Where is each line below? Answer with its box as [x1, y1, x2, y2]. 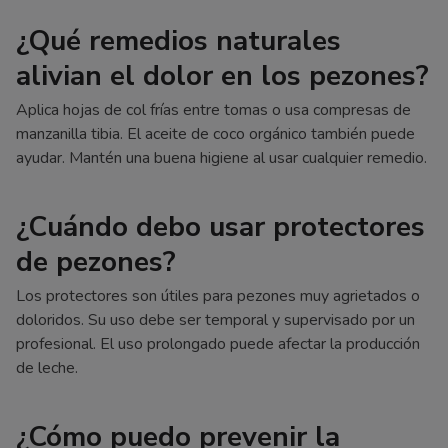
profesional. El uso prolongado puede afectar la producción [16, 332, 420, 355]
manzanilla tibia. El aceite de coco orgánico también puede [16, 122, 415, 145]
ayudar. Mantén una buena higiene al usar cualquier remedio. [16, 146, 427, 169]
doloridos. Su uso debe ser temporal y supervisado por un [16, 308, 415, 331]
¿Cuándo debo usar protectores [16, 207, 425, 246]
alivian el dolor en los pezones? [16, 56, 429, 95]
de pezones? [16, 242, 176, 281]
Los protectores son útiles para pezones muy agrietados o [16, 284, 420, 307]
